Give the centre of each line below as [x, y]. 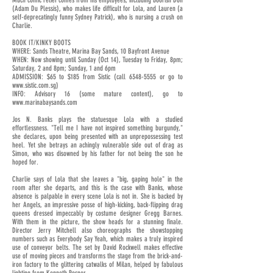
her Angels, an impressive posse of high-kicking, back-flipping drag [97, 205]
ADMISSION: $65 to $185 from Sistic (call [71, 77]
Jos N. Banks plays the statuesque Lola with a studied [97, 119]
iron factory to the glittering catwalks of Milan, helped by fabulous [97, 264]
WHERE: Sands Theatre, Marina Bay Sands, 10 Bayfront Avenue [91, 51]
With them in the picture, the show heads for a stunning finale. [97, 222]
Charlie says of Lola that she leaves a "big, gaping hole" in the [97, 179]
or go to [169, 77]
